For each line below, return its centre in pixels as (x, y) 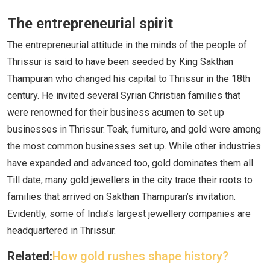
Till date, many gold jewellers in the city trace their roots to (130, 180)
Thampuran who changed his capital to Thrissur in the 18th (129, 78)
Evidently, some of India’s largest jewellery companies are (129, 213)
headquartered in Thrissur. (61, 230)
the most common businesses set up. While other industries (134, 146)
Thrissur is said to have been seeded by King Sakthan (120, 61)
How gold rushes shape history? (140, 256)
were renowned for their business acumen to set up (116, 112)
